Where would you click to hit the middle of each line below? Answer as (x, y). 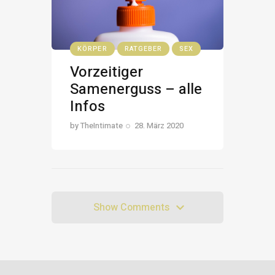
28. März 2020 (159, 125)
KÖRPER (92, 49)
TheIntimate (102, 125)
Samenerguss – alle (136, 89)
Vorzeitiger (107, 72)
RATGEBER (143, 49)
